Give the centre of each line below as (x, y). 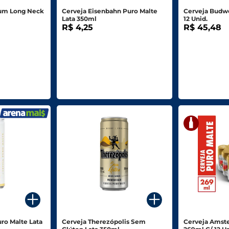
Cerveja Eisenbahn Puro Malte (109, 11)
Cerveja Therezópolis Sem (104, 222)
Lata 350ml (79, 19)
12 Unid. (196, 19)
